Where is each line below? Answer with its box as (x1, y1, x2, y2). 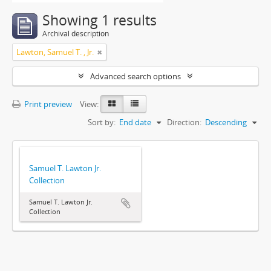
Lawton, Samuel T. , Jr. (16, 47, 94, 57)
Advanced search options (90, 71, 181, 82)
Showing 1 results (42, 11, 157, 30)
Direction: (167, 117, 201, 128)
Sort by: (88, 117, 116, 128)
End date (119, 117, 151, 128)
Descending (205, 117, 247, 128)
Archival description (42, 28, 109, 39)
